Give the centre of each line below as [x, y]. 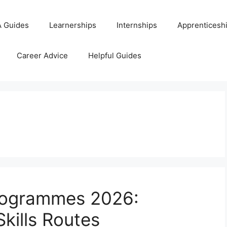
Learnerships [73, 25]
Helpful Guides [115, 55]
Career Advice [43, 55]
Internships [137, 25]
